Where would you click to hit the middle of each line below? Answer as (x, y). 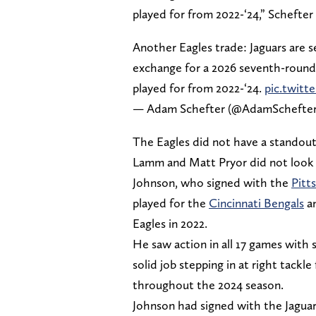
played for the (171, 203)
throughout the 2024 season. (209, 285)
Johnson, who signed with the (212, 183)
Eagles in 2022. (170, 224)
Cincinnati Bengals (256, 203)
